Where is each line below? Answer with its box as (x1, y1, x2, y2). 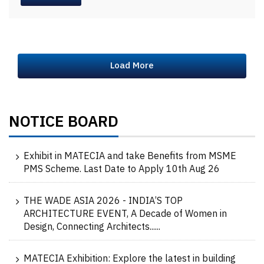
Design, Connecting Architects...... (24, 219, 160, 236)
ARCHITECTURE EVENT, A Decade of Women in (24, 206, 227, 223)
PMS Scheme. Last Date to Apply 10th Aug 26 (24, 161, 220, 178)
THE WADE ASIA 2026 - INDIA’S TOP (24, 193, 183, 210)
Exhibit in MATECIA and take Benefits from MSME (24, 148, 236, 165)
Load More (110, 58, 154, 74)
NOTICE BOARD (9, 110, 118, 136)
